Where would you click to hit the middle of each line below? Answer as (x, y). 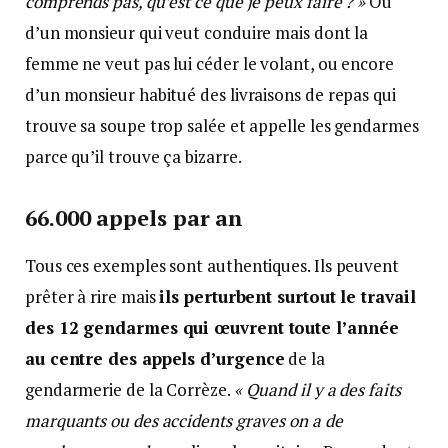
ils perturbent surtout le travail (287, 296)
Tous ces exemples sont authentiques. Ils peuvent (212, 265)
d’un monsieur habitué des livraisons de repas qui (210, 95)
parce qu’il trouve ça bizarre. (135, 157)
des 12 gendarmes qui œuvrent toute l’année (212, 327)
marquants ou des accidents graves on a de (184, 420)
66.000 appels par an (134, 217)
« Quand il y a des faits (317, 389)
